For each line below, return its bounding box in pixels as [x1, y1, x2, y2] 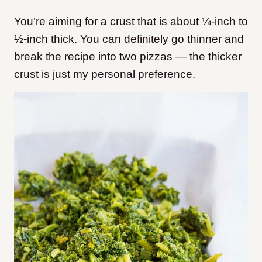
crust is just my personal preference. [14, 68, 195, 81]
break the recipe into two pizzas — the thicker [14, 50, 242, 63]
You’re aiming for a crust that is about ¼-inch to [14, 15, 248, 28]
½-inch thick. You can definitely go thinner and [14, 33, 244, 46]
